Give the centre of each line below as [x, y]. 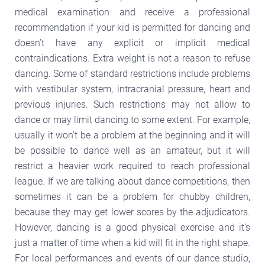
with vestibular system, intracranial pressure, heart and [132, 89]
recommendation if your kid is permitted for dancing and [132, 27]
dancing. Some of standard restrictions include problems [132, 73]
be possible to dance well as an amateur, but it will [132, 150]
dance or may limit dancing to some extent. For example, [132, 119]
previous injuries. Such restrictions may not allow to [132, 104]
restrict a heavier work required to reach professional [132, 166]
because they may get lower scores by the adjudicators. [132, 212]
